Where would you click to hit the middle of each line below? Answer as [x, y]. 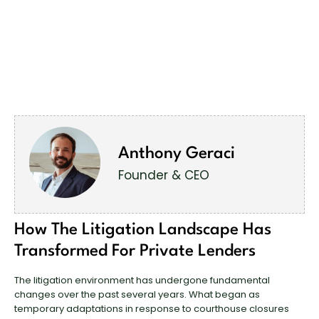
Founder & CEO [164, 175]
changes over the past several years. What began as [137, 294]
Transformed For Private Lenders [135, 251]
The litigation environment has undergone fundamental [142, 280]
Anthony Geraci [177, 153]
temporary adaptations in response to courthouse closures [152, 309]
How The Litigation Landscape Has [143, 230]
